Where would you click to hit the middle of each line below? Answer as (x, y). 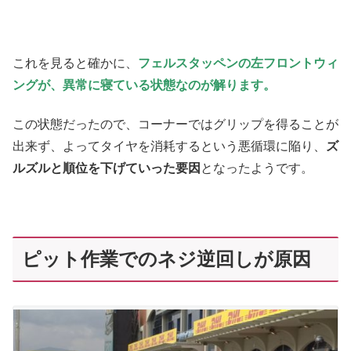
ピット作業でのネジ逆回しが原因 (166, 259)
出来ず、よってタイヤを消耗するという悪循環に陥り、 (169, 147)
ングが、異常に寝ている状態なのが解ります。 (144, 85)
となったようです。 (257, 168)
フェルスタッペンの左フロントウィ (238, 63)
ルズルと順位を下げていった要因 (107, 168)
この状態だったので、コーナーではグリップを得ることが (175, 125)
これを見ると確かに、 (75, 63)
